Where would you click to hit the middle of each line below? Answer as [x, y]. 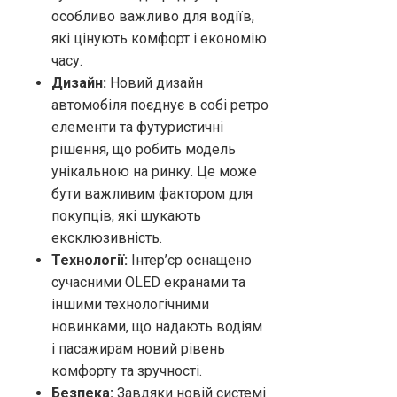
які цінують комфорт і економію [159, 39]
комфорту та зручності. [127, 371]
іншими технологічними [130, 305]
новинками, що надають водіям [157, 327]
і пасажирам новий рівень [138, 349]
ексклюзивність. [107, 238]
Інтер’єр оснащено [190, 261]
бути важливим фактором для [152, 194]
